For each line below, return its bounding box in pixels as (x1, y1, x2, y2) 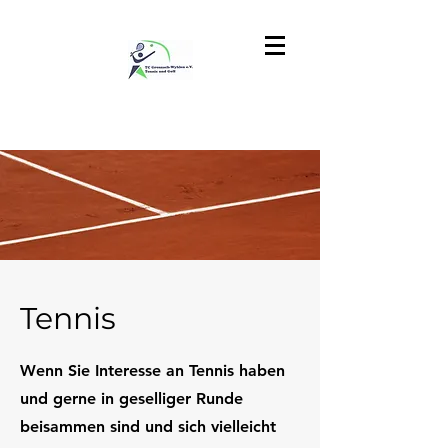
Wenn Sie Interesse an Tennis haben (20, 361, 285, 380)
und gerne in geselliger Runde (20, 389, 243, 408)
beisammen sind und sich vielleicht (20, 417, 276, 436)
